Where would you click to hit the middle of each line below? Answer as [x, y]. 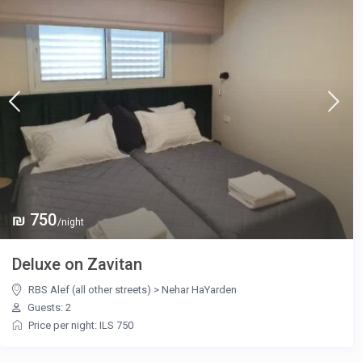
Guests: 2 [48, 308]
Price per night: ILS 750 [81, 326]
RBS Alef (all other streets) [90, 290]
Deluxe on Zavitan [78, 265]
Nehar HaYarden [200, 290]
